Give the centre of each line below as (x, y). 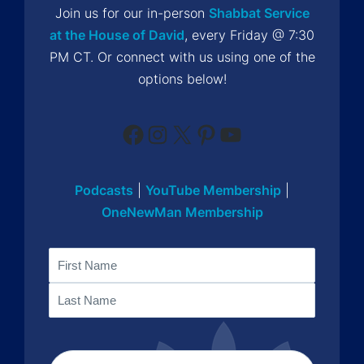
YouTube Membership (213, 190)
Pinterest (234, 134)
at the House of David (117, 35)
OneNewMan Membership (182, 212)
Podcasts (104, 190)
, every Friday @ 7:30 (249, 35)
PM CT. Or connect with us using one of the (182, 56)
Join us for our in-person (132, 13)
